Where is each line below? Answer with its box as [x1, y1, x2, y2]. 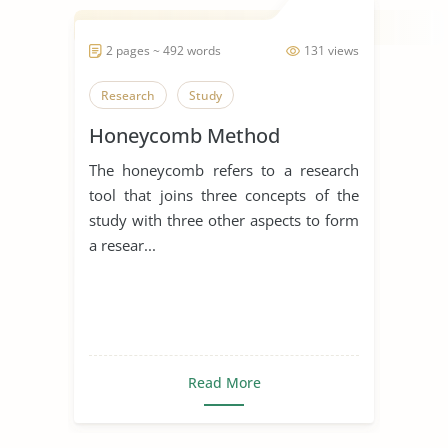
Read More [187, 372, 261, 392]
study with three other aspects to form [89, 209, 359, 230]
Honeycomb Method [89, 121, 280, 149]
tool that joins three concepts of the [89, 184, 359, 205]
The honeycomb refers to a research [89, 159, 359, 180]
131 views [304, 41, 359, 59]
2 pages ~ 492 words [106, 41, 221, 59]
